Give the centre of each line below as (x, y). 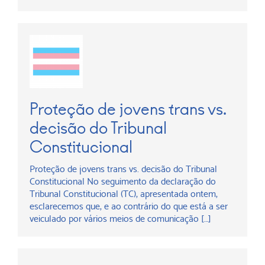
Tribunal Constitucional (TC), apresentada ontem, (124, 194)
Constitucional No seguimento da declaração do (123, 181)
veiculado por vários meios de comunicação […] (120, 219)
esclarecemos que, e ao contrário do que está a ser (129, 206)
